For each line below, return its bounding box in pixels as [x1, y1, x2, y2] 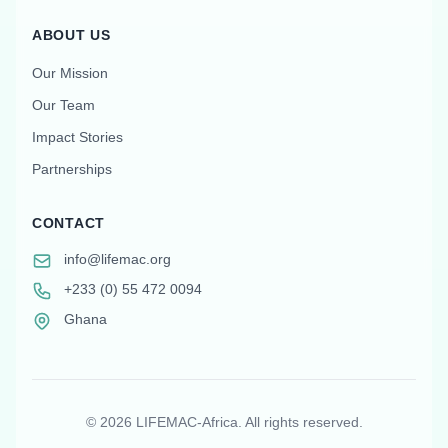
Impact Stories [32, 129, 123, 146]
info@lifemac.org [64, 251, 171, 268]
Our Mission [32, 65, 108, 82]
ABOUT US [32, 27, 111, 44]
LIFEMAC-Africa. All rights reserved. [131, 414, 363, 431]
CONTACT [32, 215, 105, 232]
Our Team [32, 97, 95, 114]
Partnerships [32, 161, 112, 178]
